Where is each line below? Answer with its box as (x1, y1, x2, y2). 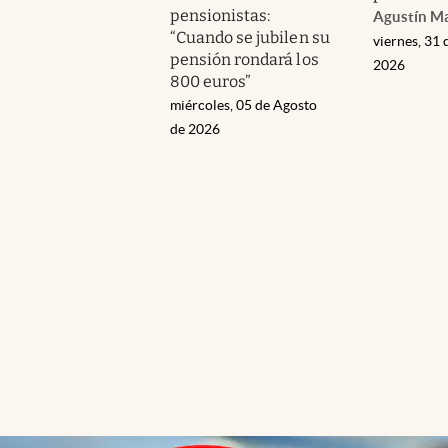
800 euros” (170, 71, 252, 91)
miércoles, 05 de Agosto (170, 96, 317, 113)
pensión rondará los (170, 49, 319, 69)
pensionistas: (170, 5, 271, 25)
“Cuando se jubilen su (170, 27, 330, 47)
